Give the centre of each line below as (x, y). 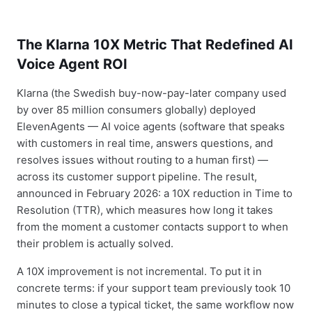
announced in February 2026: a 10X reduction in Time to (155, 193)
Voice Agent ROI (72, 64)
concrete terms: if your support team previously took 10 (154, 288)
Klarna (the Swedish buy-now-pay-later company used (151, 93)
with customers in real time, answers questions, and (145, 143)
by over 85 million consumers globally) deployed (136, 110)
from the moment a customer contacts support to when (153, 227)
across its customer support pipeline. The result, (137, 177)
